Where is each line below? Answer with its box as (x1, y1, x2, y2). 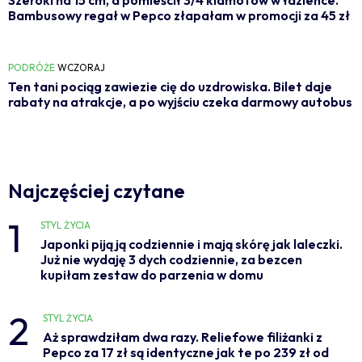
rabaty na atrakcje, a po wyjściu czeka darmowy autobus (8, 93, 352, 110)
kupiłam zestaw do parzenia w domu (40, 266, 263, 283)
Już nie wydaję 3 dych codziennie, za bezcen (40, 250, 302, 267)
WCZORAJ (57, 61, 105, 74)
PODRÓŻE (8, 61, 55, 74)
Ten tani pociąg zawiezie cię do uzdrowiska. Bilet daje (8, 78, 332, 95)
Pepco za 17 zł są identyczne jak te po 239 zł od (43, 343, 330, 360)
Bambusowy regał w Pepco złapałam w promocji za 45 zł (8, 6, 350, 23)
